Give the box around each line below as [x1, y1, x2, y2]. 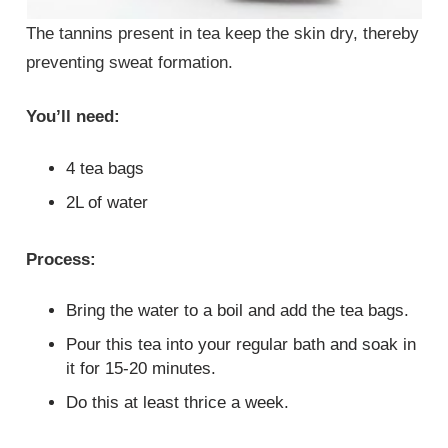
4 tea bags [66, 158, 145, 178]
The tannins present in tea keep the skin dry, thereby [26, 23, 420, 43]
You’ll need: [26, 107, 121, 127]
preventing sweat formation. [26, 52, 234, 72]
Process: [26, 249, 97, 269]
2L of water [66, 192, 149, 212]
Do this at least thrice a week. [66, 393, 290, 413]
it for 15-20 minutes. [66, 359, 217, 379]
